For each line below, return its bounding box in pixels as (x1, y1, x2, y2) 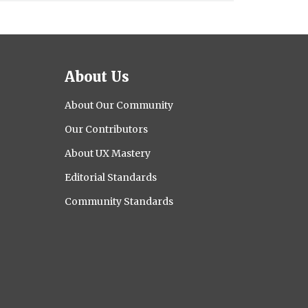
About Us (65, 67, 129, 85)
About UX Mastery (65, 146, 151, 159)
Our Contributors (65, 122, 148, 135)
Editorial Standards (65, 170, 157, 184)
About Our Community (65, 98, 173, 111)
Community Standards (65, 195, 173, 208)
